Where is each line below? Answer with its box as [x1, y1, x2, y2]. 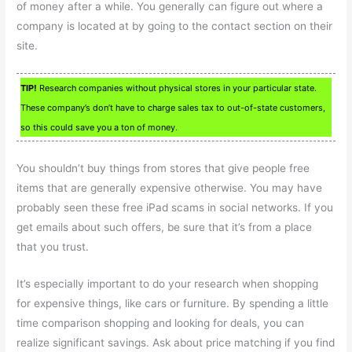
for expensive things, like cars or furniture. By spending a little [16, 297, 329, 310]
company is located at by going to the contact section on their [16, 20, 333, 33]
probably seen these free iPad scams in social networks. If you [16, 201, 334, 214]
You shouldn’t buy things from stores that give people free [16, 162, 310, 175]
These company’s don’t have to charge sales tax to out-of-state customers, [20, 102, 326, 114]
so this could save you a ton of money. [20, 122, 178, 134]
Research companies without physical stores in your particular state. [37, 82, 317, 94]
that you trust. [16, 240, 90, 254]
